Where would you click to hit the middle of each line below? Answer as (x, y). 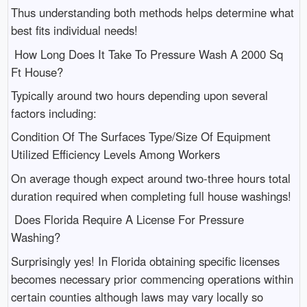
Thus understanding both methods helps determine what (152, 13)
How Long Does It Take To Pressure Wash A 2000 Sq (147, 54)
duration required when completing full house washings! (151, 196)
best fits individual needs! (74, 30)
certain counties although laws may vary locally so (137, 296)
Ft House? (37, 72)
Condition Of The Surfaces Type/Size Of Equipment (140, 137)
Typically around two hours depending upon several (139, 96)
